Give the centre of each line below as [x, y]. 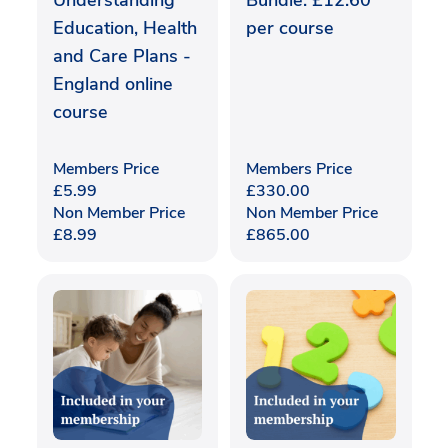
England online [112, 84]
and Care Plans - [121, 56]
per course [290, 28]
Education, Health [124, 28]
